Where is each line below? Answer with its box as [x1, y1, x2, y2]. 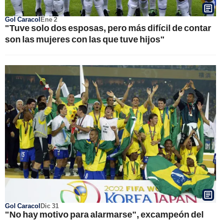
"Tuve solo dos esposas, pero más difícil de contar [5, 22, 211, 33]
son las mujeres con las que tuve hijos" [5, 33, 165, 44]
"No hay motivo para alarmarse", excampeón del [5, 209, 204, 220]
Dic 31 [40, 202, 59, 210]
